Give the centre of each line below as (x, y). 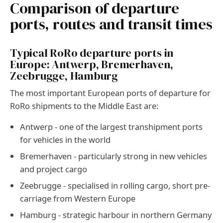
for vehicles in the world (65, 140)
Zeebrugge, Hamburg (64, 76)
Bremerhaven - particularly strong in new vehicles (113, 156)
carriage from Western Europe (78, 199)
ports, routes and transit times (111, 24)
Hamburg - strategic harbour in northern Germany (116, 215)
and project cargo (54, 169)
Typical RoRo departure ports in (92, 53)
